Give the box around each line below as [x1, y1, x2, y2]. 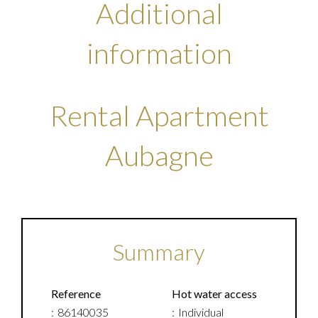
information [86, 36, 232, 70]
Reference [51, 287, 101, 300]
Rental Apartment [49, 99, 269, 133]
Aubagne [104, 138, 214, 172]
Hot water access [172, 287, 257, 300]
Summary [113, 238, 205, 265]
